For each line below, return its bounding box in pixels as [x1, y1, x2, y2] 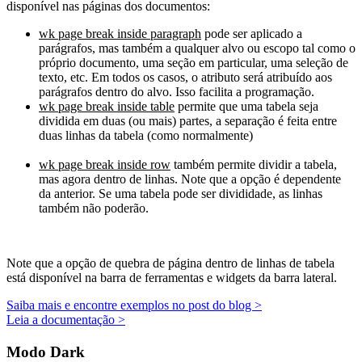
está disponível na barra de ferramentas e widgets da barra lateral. [6, 271, 337, 285]
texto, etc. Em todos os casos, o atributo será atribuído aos [39, 70, 332, 85]
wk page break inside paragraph [39, 27, 201, 41]
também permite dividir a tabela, [170, 158, 337, 172]
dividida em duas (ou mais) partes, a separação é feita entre [39, 114, 337, 128]
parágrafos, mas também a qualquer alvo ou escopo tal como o [39, 41, 356, 56]
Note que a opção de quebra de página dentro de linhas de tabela [6, 256, 335, 271]
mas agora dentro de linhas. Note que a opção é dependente [39, 172, 341, 187]
